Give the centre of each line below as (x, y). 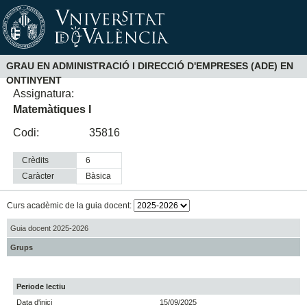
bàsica (101, 176)
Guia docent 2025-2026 (49, 228)
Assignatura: (44, 93)
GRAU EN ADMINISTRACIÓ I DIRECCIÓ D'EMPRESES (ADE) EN (149, 66)
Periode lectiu (41, 287)
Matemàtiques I (52, 109)
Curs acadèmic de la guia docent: (70, 206)
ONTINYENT (34, 81)
